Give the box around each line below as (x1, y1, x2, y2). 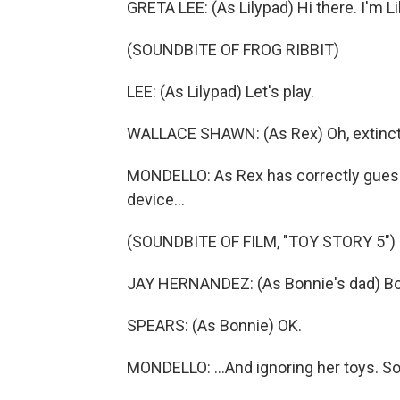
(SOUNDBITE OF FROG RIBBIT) (127, 40, 339, 59)
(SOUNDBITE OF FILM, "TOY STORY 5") (127, 232, 396, 251)
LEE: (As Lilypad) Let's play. (127, 82, 314, 101)
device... (127, 190, 185, 209)
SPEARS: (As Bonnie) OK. (127, 316, 302, 335)
